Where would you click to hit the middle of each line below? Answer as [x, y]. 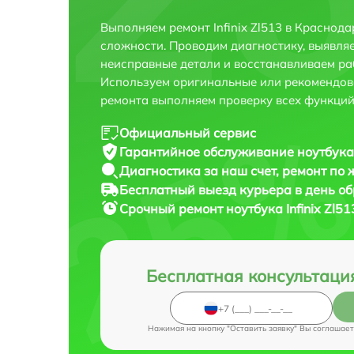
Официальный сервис [188, 133]
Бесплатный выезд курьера [207, 190]
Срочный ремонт [173, 209]
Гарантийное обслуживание [208, 152]
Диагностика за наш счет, [201, 171]
